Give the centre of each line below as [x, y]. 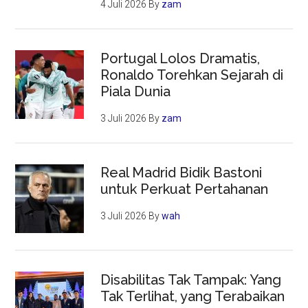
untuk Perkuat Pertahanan [185, 189]
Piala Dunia [136, 92]
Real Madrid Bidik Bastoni [181, 173]
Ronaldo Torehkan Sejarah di [192, 75]
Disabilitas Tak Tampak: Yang [191, 280]
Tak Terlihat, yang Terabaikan [193, 297]
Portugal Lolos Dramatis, [180, 59]
